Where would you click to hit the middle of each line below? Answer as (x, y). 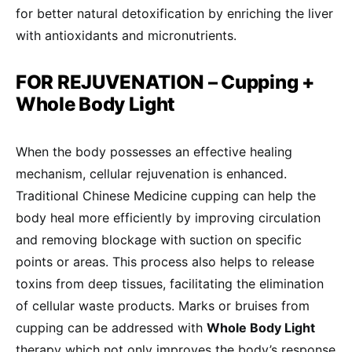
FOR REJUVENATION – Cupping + (165, 82)
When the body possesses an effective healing (154, 151)
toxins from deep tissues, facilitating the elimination (170, 283)
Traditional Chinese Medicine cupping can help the (166, 195)
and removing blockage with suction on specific (159, 239)
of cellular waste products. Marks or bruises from (163, 305)
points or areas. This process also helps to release (165, 261)
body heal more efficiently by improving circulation (168, 217)
